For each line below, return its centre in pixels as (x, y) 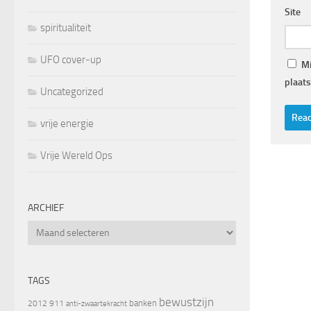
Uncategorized (72, 91)
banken (143, 303)
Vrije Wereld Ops (76, 155)
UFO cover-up (71, 59)
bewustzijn (186, 302)
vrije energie (67, 123)
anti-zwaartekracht (96, 303)
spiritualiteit (66, 27)
